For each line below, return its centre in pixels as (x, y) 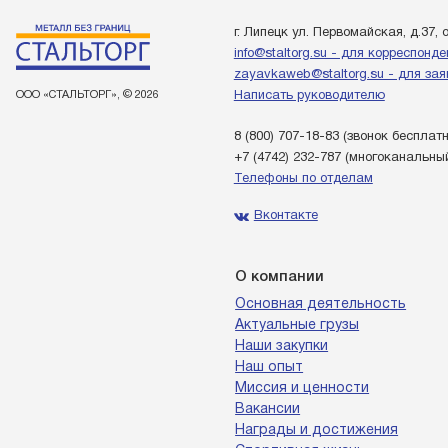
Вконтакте (285, 216)
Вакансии (268, 409)
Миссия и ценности (302, 388)
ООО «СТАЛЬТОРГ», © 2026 (87, 95)
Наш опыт (269, 367)
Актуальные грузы (297, 325)
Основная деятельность (321, 304)
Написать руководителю (309, 96)
